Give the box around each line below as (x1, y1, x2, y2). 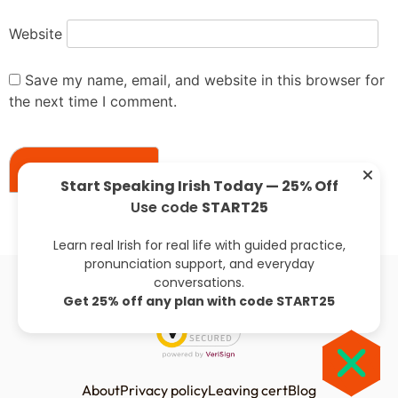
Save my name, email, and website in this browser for (25, 71, 385, 90)
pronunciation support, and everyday (84, 255, 314, 274)
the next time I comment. (9, 92, 177, 111)
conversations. (154, 274, 244, 292)
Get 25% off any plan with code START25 (63, 292, 335, 311)
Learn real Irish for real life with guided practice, (52, 236, 346, 255)
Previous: (111, 226, 173, 244)
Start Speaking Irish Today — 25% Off (60, 176, 338, 197)
